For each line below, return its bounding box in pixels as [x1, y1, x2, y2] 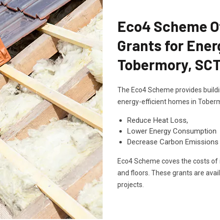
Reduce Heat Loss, [127, 116, 188, 125]
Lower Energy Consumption [127, 127, 217, 136]
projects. [117, 181, 144, 189]
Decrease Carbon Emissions [127, 137, 219, 146]
